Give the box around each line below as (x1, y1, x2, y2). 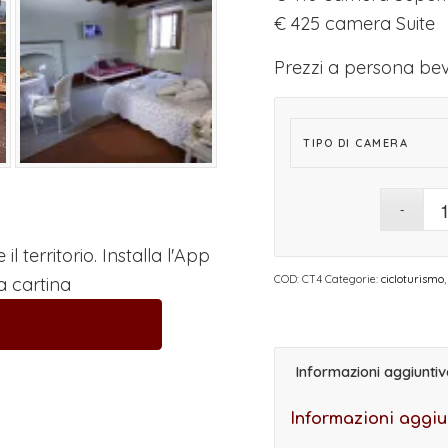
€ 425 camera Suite (274, 11, 435, 35)
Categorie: (325, 272, 381, 287)
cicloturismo (381, 272, 444, 287)
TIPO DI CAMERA (303, 136, 408, 151)
